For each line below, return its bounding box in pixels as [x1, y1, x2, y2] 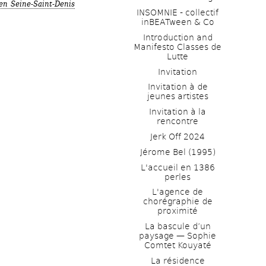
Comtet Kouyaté [144, 240, 211, 251]
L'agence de [152, 187, 203, 197]
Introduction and [142, 32, 213, 42]
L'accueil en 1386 [140, 162, 215, 172]
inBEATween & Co [141, 17, 214, 27]
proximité [157, 206, 198, 216]
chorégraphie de [142, 197, 213, 207]
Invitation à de [147, 82, 208, 92]
